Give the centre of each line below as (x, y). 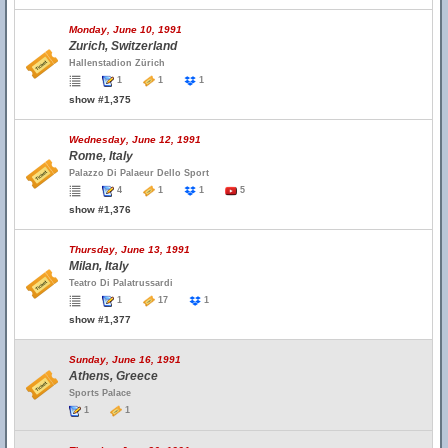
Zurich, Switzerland (123, 46)
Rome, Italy (101, 156)
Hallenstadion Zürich (117, 63)
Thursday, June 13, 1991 (129, 249)
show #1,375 (100, 99)
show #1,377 (100, 319)
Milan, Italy (99, 266)
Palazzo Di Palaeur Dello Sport (139, 173)
